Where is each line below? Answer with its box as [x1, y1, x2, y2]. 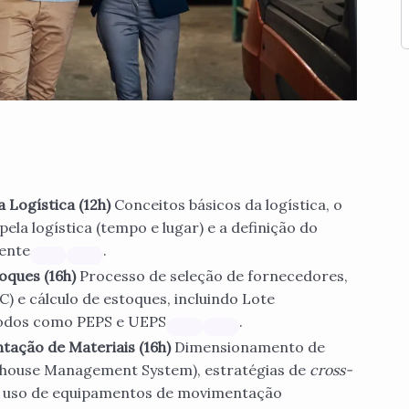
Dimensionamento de [174, 338, 325, 357]
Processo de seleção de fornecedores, [79, 267, 348, 286]
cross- [309, 361, 352, 380]
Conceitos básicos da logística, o [114, 195, 342, 215]
